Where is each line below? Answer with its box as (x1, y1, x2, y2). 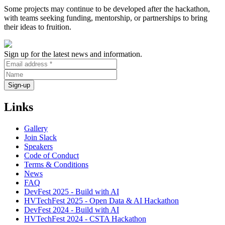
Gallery (24, 124, 48, 133)
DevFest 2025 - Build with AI (24, 187, 119, 196)
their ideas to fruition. (4, 23, 71, 32)
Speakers (24, 142, 53, 151)
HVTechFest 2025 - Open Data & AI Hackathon (24, 196, 179, 205)
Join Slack (24, 133, 57, 142)
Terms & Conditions (24, 160, 88, 169)
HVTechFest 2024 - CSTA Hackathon (24, 214, 146, 223)
